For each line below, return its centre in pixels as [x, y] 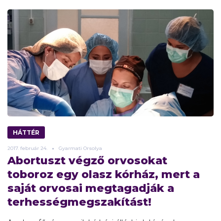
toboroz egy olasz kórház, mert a [104, 174]
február [30, 148]
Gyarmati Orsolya [80, 148]
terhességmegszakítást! [79, 202]
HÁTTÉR [26, 132]
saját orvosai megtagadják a [91, 188]
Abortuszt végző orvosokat [87, 160]
